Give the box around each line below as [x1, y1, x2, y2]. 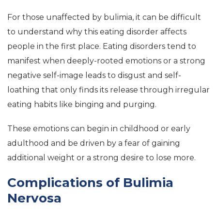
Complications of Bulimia [7, 175, 173, 190]
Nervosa [7, 190, 62, 206]
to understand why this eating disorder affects [7, 27, 186, 36]
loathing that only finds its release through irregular [7, 85, 210, 94]
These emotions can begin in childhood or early [7, 124, 190, 133]
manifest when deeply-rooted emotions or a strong [7, 56, 205, 65]
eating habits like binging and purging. [7, 100, 156, 109]
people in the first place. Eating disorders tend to [7, 42, 196, 51]
